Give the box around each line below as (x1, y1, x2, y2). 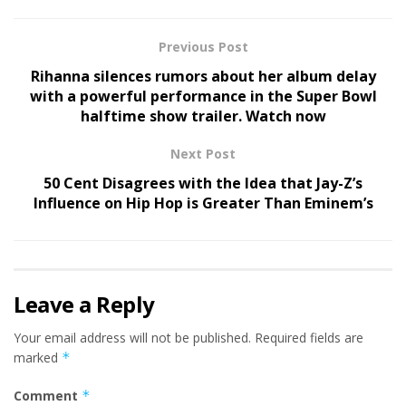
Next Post (170, 145, 236, 163)
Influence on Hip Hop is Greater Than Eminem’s (33, 193, 373, 214)
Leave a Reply (14, 289, 155, 320)
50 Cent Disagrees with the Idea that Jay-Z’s (43, 173, 362, 194)
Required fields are (255, 329, 363, 347)
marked (14, 349, 62, 367)
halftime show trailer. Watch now (80, 106, 326, 127)
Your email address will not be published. (14, 329, 251, 347)
